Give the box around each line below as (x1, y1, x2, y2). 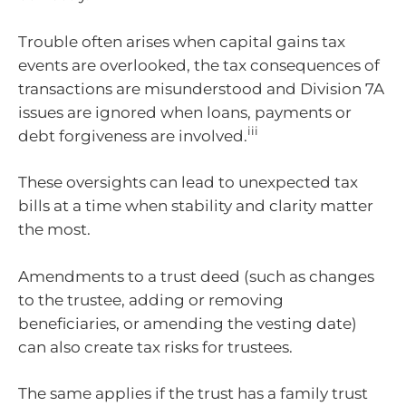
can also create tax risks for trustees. (18, 337, 293, 356)
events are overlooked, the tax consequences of (18, 55, 380, 74)
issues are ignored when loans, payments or (18, 102, 352, 121)
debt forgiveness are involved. (18, 126, 247, 145)
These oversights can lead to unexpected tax (18, 173, 358, 192)
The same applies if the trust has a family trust (18, 384, 368, 403)
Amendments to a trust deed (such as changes (18, 266, 374, 285)
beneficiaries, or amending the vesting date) (18, 314, 357, 333)
